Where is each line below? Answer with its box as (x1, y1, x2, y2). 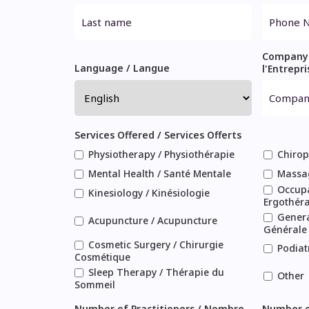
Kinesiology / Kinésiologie (88, 186, 210, 199)
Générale (263, 223, 307, 237)
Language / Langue (74, 61, 170, 74)
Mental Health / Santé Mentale (88, 166, 231, 180)
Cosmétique (74, 250, 130, 264)
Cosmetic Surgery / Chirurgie (88, 238, 223, 252)
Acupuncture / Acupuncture (88, 213, 217, 227)
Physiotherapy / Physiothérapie (88, 147, 235, 161)
